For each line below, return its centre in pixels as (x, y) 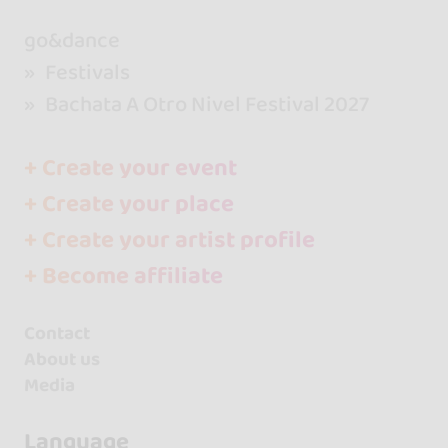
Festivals (88, 73)
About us (61, 358)
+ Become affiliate (123, 275)
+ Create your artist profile (169, 239)
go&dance (71, 41)
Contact (56, 332)
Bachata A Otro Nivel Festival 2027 (205, 105)
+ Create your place (128, 204)
